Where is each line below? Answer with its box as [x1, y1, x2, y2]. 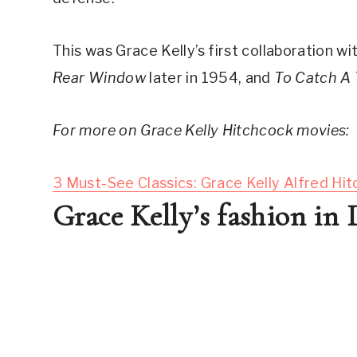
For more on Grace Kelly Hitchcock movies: [53, 122, 350, 139]
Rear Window [53, 69, 146, 87]
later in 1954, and [145, 69, 275, 87]
